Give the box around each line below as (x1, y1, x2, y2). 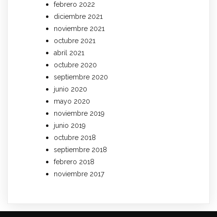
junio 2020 (54, 85, 87, 93)
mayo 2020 (54, 97, 90, 106)
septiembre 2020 (54, 73, 108, 81)
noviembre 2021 (54, 25, 105, 33)
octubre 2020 (54, 61, 97, 69)
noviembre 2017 (54, 170, 104, 178)
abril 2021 (54, 49, 84, 57)
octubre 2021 (54, 37, 95, 45)
